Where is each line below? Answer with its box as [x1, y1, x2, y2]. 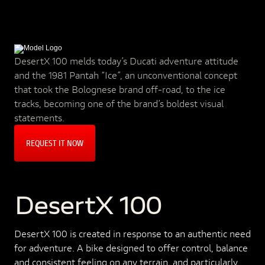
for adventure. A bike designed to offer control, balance [14, 241, 248, 254]
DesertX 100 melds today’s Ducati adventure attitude [14, 54, 238, 67]
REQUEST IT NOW [26, 137, 83, 149]
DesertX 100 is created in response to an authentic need [14, 227, 251, 240]
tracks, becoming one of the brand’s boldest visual [14, 97, 224, 110]
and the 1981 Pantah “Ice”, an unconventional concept [14, 69, 237, 82]
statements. [14, 111, 64, 124]
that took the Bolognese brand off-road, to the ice [14, 83, 225, 96]
